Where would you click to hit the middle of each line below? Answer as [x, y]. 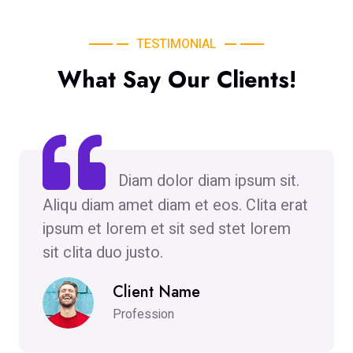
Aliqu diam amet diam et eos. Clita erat [175, 206]
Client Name [156, 292]
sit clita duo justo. [103, 253]
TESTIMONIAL [176, 45]
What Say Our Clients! [176, 80]
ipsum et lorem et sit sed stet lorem [167, 229]
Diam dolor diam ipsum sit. [209, 181]
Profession [143, 314]
